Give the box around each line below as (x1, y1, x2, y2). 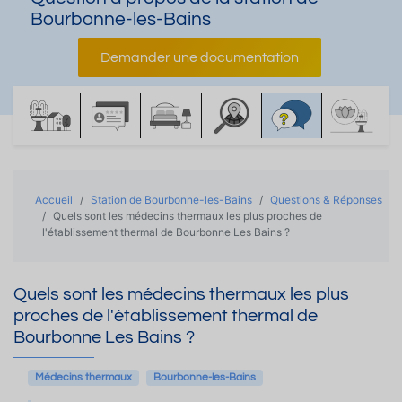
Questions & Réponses (270, 193, 382, 206)
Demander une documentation (100, 50, 299, 65)
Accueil (35, 193, 73, 206)
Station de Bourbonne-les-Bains (91, 193, 252, 206)
